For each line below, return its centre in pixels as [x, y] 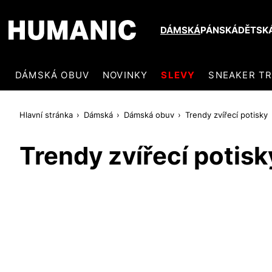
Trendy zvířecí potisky [226, 114]
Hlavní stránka [46, 114]
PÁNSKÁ [219, 30]
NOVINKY [125, 75]
